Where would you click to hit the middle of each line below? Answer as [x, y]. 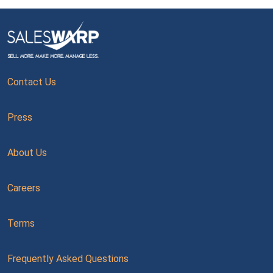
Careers [24, 188]
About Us [27, 153]
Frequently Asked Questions [68, 259]
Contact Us [32, 82]
